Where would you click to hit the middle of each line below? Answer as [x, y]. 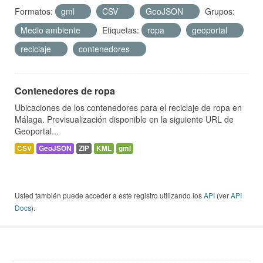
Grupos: [220, 11]
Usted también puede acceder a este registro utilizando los [109, 195]
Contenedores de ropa [65, 91]
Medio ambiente [52, 30]
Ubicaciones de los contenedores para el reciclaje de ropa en [128, 108]
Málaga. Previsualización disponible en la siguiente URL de [124, 119]
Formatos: [34, 11]
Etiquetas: [121, 30]
